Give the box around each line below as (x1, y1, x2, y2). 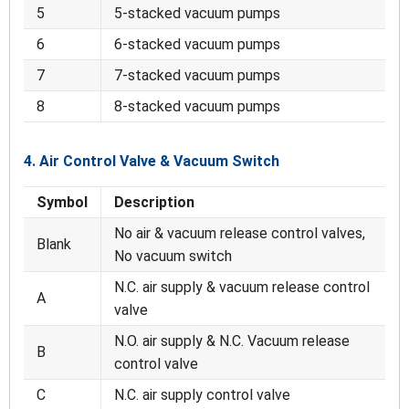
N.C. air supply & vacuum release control (114, 278, 370, 297)
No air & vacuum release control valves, (114, 225, 365, 243)
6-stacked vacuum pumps (114, 36, 280, 54)
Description (114, 194, 194, 212)
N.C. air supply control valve (114, 386, 290, 404)
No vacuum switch (114, 247, 232, 266)
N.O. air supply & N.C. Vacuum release (114, 332, 350, 351)
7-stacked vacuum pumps (114, 67, 280, 85)
